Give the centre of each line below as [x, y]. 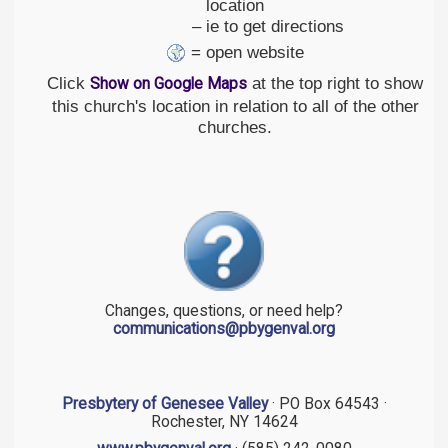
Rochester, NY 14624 [224, 421]
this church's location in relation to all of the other [235, 105]
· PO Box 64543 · [327, 403]
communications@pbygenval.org [224, 329]
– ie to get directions [235, 25]
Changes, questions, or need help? [224, 311]
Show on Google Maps [168, 83]
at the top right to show [335, 82]
